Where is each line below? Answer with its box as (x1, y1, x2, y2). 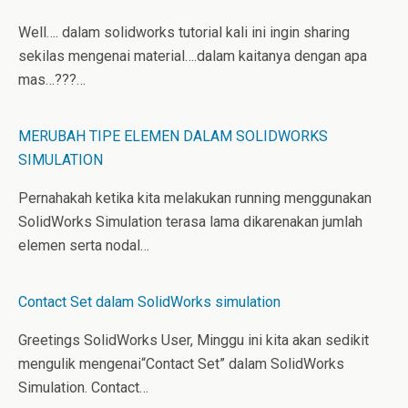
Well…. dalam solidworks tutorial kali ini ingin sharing (18, 24, 350, 42)
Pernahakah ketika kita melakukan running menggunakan (18, 189, 372, 208)
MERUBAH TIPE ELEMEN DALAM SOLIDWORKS (18, 127, 328, 146)
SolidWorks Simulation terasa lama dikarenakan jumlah (18, 213, 362, 231)
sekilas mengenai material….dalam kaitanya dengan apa (18, 47, 367, 66)
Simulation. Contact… (18, 379, 148, 397)
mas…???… (18, 71, 86, 89)
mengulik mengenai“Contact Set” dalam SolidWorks (18, 355, 344, 373)
